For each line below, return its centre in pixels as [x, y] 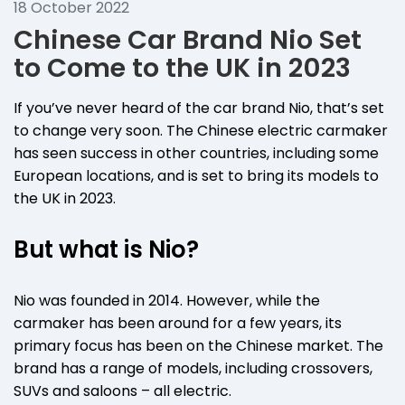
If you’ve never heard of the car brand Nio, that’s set [199, 108]
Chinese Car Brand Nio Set [188, 39]
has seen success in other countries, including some [196, 153]
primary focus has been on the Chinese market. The [198, 345]
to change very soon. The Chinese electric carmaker [201, 130]
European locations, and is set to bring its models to [196, 175]
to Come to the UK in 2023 [182, 67]
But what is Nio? [106, 249]
